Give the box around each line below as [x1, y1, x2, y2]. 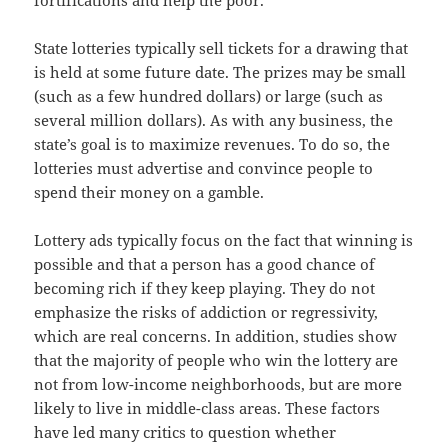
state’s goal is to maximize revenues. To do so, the [34, 134, 391, 155]
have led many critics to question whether [34, 422, 337, 443]
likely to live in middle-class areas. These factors [34, 398, 381, 419]
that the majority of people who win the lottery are [34, 350, 399, 371]
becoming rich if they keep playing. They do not [34, 278, 376, 299]
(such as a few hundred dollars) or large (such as [34, 86, 384, 107]
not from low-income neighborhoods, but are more [34, 374, 403, 395]
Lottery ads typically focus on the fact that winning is [34, 230, 414, 251]
